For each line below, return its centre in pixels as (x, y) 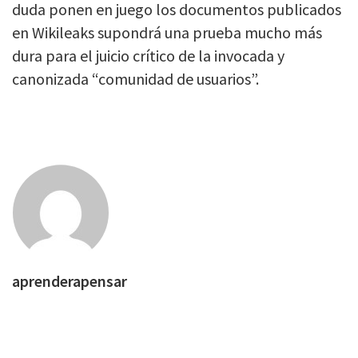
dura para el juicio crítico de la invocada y (148, 56)
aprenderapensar (70, 281)
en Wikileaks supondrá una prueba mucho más (167, 33)
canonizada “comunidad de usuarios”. (135, 79)
